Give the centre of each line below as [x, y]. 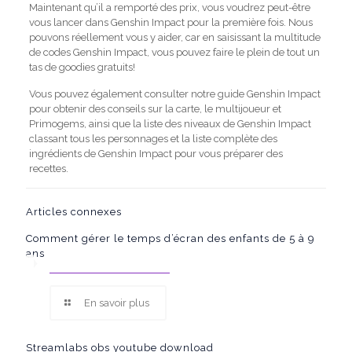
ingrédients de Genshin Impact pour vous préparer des [156, 154]
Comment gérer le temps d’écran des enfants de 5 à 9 [170, 238]
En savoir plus [117, 303]
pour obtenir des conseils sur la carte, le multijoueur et [155, 109]
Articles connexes [74, 212]
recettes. [48, 169]
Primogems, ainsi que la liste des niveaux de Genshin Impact [170, 124]
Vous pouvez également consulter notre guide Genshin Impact [174, 94]
